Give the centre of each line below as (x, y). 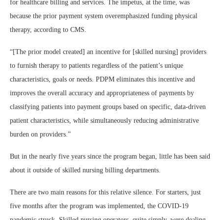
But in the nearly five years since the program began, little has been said (110, 157)
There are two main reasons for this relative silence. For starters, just (105, 192)
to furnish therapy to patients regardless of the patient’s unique (96, 66)
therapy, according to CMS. (49, 30)
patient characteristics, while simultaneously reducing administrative (104, 121)
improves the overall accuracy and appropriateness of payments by (102, 93)
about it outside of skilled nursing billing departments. (85, 170)
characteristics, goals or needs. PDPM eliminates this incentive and (102, 80)
